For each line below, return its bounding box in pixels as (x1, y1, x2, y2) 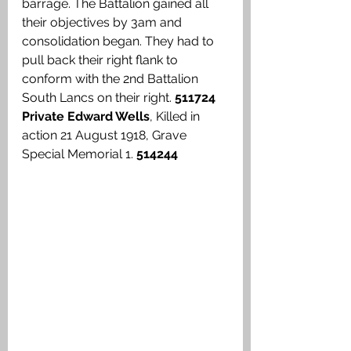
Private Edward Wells (22, 109, 150, 125)
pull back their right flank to (22, 52, 181, 68)
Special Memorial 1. (22, 147, 136, 162)
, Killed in (150, 109, 203, 125)
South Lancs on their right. (22, 90, 175, 106)
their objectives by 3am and (22, 15, 185, 31)
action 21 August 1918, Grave (22, 128, 190, 143)
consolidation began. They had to (22, 34, 217, 49)
